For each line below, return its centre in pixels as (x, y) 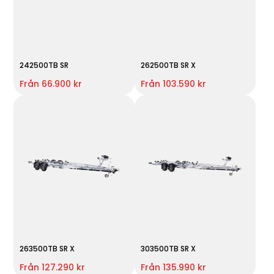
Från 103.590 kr (173, 83)
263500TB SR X (47, 248)
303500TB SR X (168, 248)
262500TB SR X (168, 65)
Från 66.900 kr (51, 83)
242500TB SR (44, 65)
